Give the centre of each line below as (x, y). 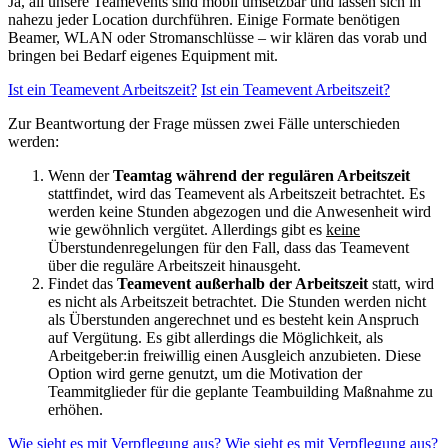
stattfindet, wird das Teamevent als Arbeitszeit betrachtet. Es (236, 194)
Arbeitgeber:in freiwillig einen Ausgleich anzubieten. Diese (234, 356)
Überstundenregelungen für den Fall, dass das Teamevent (228, 248)
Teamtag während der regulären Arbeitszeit (261, 176)
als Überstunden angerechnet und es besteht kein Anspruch (233, 320)
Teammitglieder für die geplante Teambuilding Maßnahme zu (240, 392)
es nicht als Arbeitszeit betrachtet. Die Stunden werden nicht (237, 302)
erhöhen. (75, 410)
